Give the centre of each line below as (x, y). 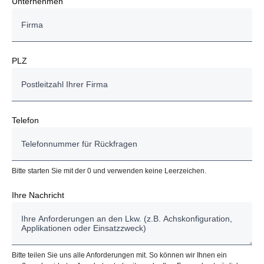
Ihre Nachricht (38, 195)
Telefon (25, 120)
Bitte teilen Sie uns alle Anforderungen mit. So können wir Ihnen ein (119, 255)
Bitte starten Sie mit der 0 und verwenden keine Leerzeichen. (109, 171)
